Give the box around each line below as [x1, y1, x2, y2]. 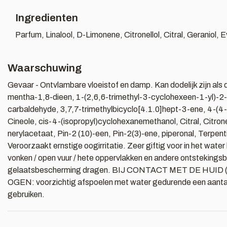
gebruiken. [8, 190, 45, 199]
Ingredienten [15, 12, 78, 23]
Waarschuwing [8, 62, 82, 73]
